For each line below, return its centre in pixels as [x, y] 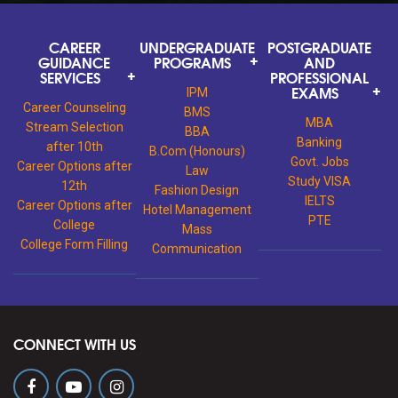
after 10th [74, 146]
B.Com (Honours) [197, 151]
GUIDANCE [75, 61]
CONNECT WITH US [75, 343]
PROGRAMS [193, 61]
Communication [197, 248]
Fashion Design [197, 190]
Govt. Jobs [319, 161]
